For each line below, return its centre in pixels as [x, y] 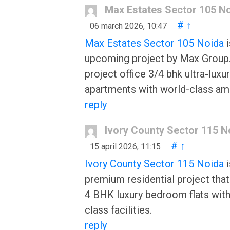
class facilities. [118, 210]
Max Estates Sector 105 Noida [154, 43]
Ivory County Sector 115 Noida [154, 164]
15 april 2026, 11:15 [125, 147]
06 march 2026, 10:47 [128, 26]
